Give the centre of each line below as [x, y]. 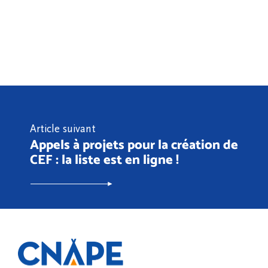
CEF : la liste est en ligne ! [104, 159]
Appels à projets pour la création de [134, 144]
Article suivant [63, 129]
